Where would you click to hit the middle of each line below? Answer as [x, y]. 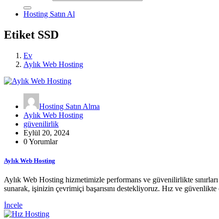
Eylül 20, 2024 [46, 132]
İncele [13, 205]
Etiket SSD [31, 34]
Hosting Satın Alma [69, 106]
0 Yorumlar [41, 141]
